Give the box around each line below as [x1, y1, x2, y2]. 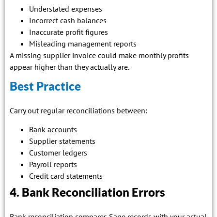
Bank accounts [29, 124, 77, 134]
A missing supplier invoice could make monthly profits [10, 50, 189, 60]
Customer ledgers [29, 147, 87, 157]
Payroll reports [29, 159, 77, 169]
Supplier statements [29, 136, 95, 146]
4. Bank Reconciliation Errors [10, 185, 165, 199]
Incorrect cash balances [29, 15, 107, 25]
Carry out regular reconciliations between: [10, 106, 147, 116]
